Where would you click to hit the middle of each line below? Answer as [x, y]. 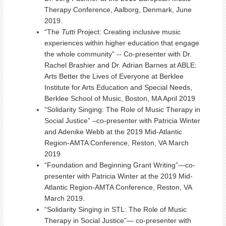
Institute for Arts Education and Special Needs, [118, 87]
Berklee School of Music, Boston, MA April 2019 [120, 98]
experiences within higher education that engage [122, 43]
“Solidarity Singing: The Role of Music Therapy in [122, 109]
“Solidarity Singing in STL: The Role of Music [116, 209]
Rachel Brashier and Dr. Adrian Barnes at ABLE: [121, 65]
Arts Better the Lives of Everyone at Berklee [114, 76]
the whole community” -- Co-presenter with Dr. [118, 54]
